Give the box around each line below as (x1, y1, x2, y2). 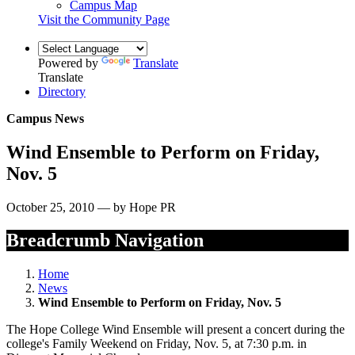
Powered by (38, 55, 101, 70)
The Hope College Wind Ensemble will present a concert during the (6, 323, 345, 337)
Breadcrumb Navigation (6, 230, 204, 251)
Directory (38, 84, 86, 98)
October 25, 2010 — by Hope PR (6, 200, 176, 214)
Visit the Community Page (38, 12, 170, 26)
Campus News (6, 111, 84, 125)
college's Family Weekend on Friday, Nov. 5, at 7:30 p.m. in (6, 337, 307, 351)
